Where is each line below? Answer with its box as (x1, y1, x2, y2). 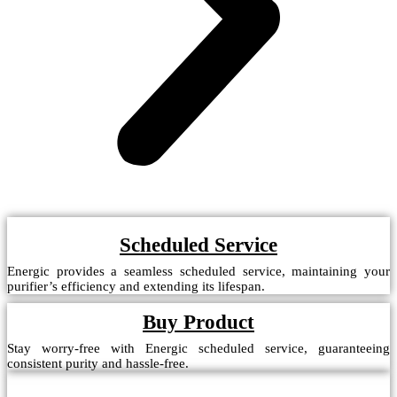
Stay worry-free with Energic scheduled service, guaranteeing (7, 340, 390, 355)
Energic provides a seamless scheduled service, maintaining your (7, 263, 390, 278)
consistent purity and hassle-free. (7, 355, 189, 370)
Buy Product (143, 310, 254, 333)
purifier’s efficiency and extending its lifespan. (7, 278, 265, 293)
